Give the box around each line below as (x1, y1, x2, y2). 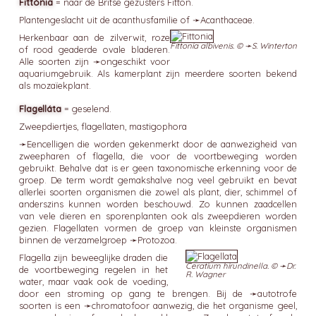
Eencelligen (26, 138, 74, 150)
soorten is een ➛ (18, 300, 92, 311)
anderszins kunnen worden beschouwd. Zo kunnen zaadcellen (18, 198, 297, 209)
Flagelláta (18, 103, 61, 114)
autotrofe (257, 288, 297, 299)
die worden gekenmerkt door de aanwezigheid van (73, 138, 297, 150)
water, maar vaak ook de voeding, (18, 276, 168, 287)
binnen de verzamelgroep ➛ (18, 234, 138, 245)
